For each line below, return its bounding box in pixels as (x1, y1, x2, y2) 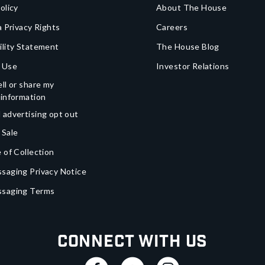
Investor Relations (156, 61, 230, 71)
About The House (156, 2, 227, 12)
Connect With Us (57, 231, 208, 253)
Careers (156, 22, 188, 32)
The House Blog (156, 41, 219, 51)
